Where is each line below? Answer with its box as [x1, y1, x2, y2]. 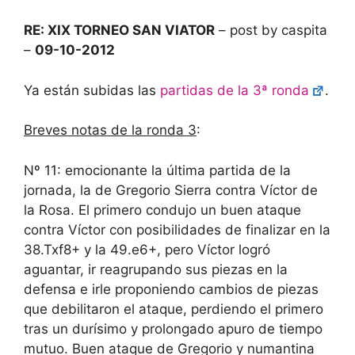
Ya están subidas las [24, 82, 160, 98]
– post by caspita [215, 22, 327, 39]
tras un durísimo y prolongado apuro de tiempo [24, 320, 323, 337]
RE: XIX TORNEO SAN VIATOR [24, 22, 215, 39]
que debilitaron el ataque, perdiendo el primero [24, 300, 323, 317]
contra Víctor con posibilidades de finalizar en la [24, 221, 330, 238]
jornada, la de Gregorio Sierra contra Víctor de [24, 181, 318, 198]
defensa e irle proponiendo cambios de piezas [24, 281, 319, 297]
